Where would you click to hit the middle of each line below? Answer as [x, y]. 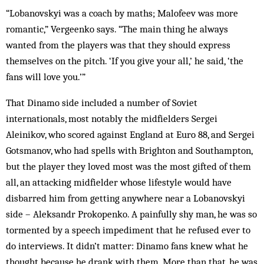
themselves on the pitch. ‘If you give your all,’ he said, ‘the [125, 61]
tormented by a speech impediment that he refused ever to [128, 230]
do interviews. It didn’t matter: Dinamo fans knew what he [127, 246]
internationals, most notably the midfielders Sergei [112, 118]
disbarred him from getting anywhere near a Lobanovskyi [126, 198]
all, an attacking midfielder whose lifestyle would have [119, 182]
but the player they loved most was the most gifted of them [128, 166]
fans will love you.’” [46, 77]
